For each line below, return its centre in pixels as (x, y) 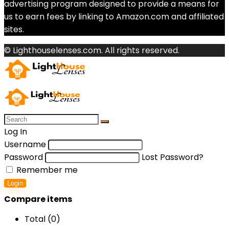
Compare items (38, 199)
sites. (14, 29)
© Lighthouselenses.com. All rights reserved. (92, 50)
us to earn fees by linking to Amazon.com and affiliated (114, 17)
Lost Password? (173, 157)
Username (25, 144)
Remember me (46, 170)
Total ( (38, 219)
